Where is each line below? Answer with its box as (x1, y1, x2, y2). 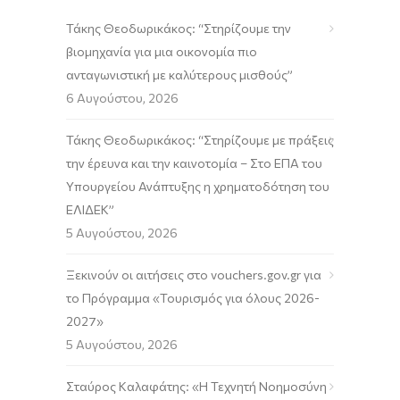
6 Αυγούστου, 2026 (66, 89, 179, 105)
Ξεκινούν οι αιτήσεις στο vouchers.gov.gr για (66, 266, 321, 282)
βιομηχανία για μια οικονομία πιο (66, 43, 257, 59)
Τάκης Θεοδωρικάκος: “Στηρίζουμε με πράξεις (66, 131, 334, 147)
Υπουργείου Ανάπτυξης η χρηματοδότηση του (66, 178, 329, 194)
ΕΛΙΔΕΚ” (66, 201, 114, 217)
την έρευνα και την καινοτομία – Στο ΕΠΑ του (66, 154, 322, 171)
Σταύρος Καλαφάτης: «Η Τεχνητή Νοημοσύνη (66, 378, 327, 394)
